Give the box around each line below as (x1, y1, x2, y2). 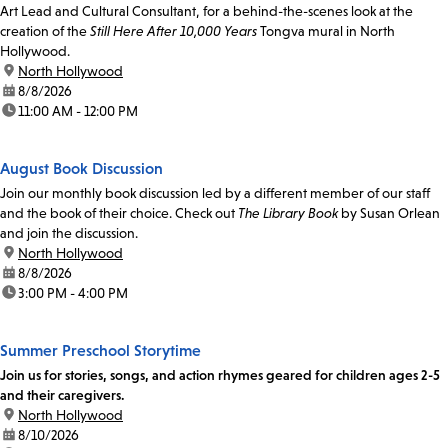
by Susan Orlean (341, 204, 440, 221)
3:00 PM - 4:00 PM (18, 284, 128, 301)
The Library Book (238, 204, 341, 221)
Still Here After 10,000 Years (90, 22, 257, 39)
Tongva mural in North (257, 22, 395, 39)
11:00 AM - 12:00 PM (18, 102, 138, 119)
